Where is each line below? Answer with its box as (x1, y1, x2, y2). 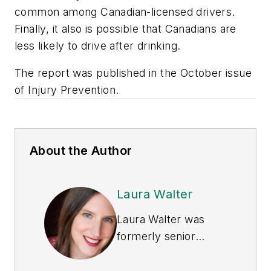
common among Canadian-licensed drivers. (15, 5, 235, 18)
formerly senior (117, 230, 195, 243)
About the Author (30, 143, 132, 158)
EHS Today (163, 247, 219, 260)
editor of (117, 247, 163, 260)
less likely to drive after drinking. (15, 39, 181, 52)
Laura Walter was (117, 213, 205, 226)
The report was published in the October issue (15, 67, 252, 80)
